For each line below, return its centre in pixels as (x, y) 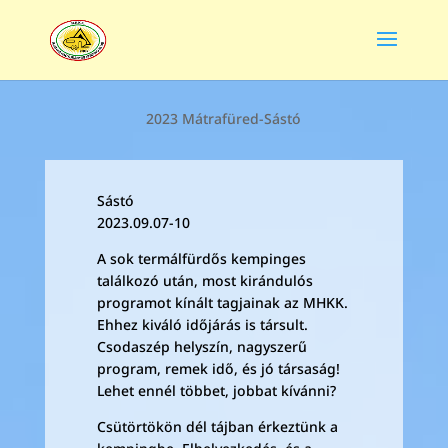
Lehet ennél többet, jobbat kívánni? (216, 390)
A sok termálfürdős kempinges (201, 258)
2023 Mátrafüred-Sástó (224, 118)
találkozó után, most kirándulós (204, 280)
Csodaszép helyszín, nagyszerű (201, 346)
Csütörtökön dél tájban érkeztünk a (217, 426)
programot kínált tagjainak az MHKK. (222, 302)
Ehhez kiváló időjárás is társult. (202, 324)
